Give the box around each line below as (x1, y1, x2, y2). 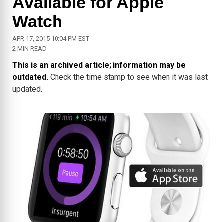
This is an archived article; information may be (12, 60, 186, 70)
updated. (12, 84, 42, 94)
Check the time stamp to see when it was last (48, 72, 208, 82)
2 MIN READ (12, 45, 47, 53)
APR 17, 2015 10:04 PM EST (12, 35, 89, 43)
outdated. (12, 72, 48, 82)
